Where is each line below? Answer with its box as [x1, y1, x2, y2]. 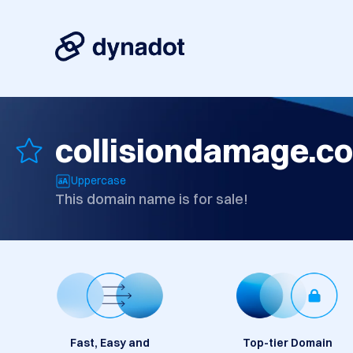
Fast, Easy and [70, 336, 150, 351]
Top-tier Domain [242, 336, 333, 351]
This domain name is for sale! [55, 190, 248, 209]
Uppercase [71, 173, 126, 188]
